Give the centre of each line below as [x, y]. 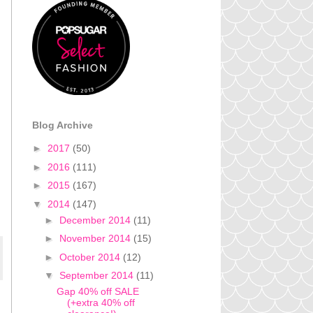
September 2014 [97, 276]
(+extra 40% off [101, 303]
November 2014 [96, 239]
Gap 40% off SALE [97, 292]
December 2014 [96, 220]
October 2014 [91, 257]
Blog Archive [63, 125]
